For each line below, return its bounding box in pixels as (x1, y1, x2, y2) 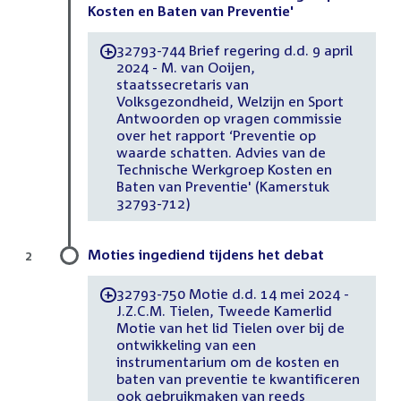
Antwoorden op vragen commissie (115, 109, 342, 126)
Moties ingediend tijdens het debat (88, 246, 324, 263)
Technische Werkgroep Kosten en (115, 160, 332, 177)
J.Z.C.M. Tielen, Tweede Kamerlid (115, 302, 332, 319)
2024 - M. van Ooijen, (115, 58, 255, 75)
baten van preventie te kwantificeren (115, 370, 360, 387)
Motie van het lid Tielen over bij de (115, 319, 345, 336)
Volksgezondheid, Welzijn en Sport (115, 92, 344, 109)
